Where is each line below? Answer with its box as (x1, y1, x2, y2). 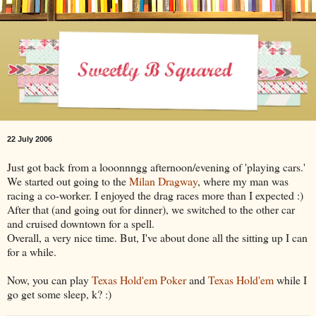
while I (274, 272, 307, 287)
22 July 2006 (7, 135, 52, 144)
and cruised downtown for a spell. (7, 215, 154, 231)
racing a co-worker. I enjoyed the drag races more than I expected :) (7, 187, 303, 202)
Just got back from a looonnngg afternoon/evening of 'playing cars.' (7, 159, 305, 174)
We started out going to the (7, 173, 129, 188)
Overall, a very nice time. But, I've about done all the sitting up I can (7, 229, 308, 245)
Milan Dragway (129, 173, 197, 188)
